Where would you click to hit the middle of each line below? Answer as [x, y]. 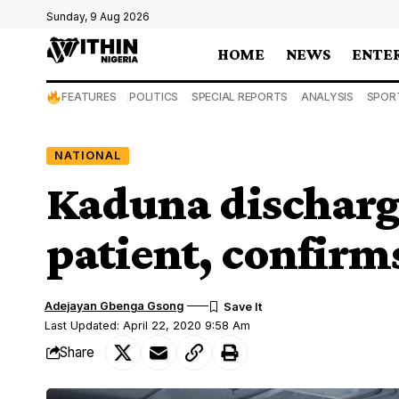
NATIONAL [87, 155]
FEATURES [89, 97]
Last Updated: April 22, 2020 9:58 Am [148, 325]
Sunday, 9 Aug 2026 [98, 16]
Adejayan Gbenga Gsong [114, 305]
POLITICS [154, 97]
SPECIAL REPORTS [240, 97]
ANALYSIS [327, 97]
